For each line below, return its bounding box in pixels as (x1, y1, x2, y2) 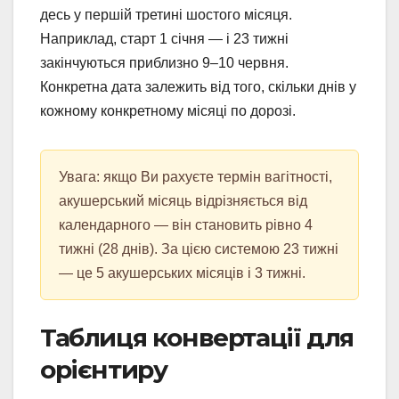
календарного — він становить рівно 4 (59, 216, 313, 232)
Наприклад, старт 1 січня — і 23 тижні (40, 30, 289, 46)
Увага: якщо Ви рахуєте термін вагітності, (59, 168, 332, 184)
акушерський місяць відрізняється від (59, 192, 307, 208)
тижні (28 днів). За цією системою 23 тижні (59, 240, 338, 256)
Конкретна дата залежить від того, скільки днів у (40, 78, 356, 94)
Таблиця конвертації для (40, 322, 354, 353)
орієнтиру (40, 354, 167, 385)
